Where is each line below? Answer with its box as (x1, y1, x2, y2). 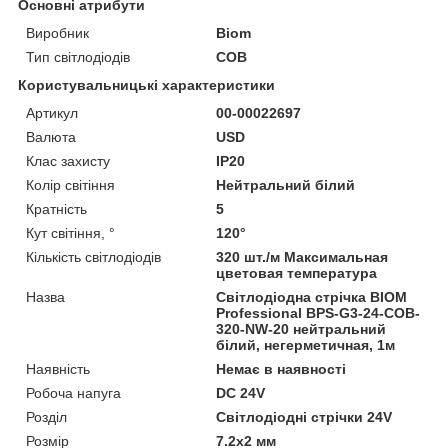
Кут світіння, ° (26, 224, 115, 241)
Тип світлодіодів (26, 48, 130, 65)
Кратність (26, 200, 87, 217)
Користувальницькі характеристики (18, 76, 275, 93)
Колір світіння (26, 176, 115, 193)
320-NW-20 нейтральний (216, 320, 387, 337)
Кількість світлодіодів (26, 248, 161, 265)
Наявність (26, 360, 90, 377)
